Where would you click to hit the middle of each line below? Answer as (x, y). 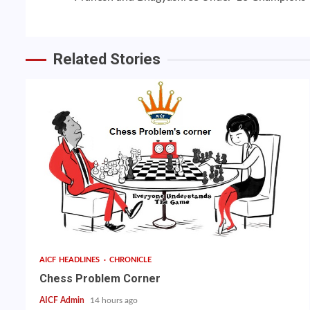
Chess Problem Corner (100, 279)
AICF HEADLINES (71, 260)
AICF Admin (63, 301)
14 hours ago (114, 301)
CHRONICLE (130, 260)
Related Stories (107, 60)
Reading (112, 19)
